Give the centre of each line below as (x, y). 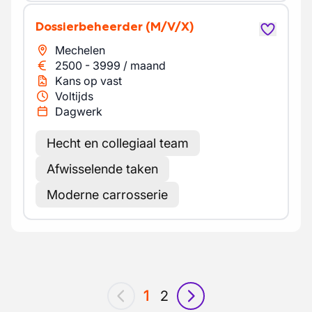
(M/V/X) (170, 26)
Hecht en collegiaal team (118, 143)
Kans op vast (88, 81)
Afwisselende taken (102, 169)
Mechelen (80, 50)
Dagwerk (79, 111)
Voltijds (74, 96)
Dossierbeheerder (93, 26)
